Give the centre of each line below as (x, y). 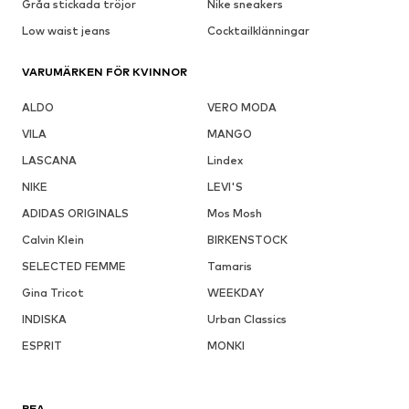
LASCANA (49, 160)
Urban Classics (246, 319)
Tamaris (229, 266)
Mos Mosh (234, 213)
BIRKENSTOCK (247, 239)
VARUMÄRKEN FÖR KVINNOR (105, 71)
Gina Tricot (53, 292)
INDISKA (44, 319)
